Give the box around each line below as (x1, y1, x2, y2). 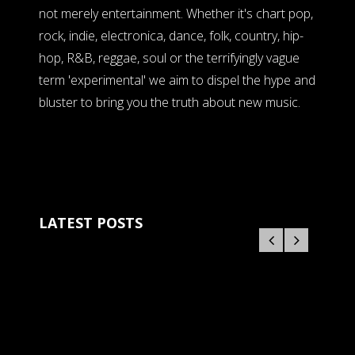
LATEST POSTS (39, 213, 143, 233)
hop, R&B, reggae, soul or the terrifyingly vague (39, 49, 300, 67)
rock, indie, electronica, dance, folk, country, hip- (39, 27, 303, 45)
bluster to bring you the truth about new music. (39, 94, 300, 112)
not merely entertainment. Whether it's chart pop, (39, 5, 313, 23)
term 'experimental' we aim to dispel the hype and (39, 71, 315, 90)
